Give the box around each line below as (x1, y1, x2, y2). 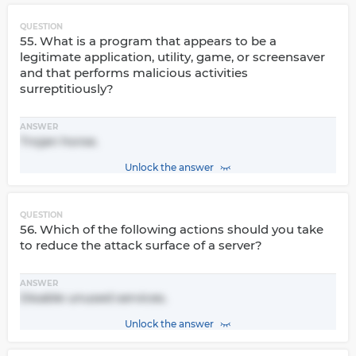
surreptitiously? (20, 81, 114, 96)
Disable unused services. (20, 290, 167, 305)
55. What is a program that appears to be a (20, 33, 277, 48)
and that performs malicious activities (20, 65, 248, 80)
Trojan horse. (20, 133, 98, 149)
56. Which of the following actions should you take (20, 222, 323, 237)
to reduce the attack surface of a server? (20, 238, 262, 253)
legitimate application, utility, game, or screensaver (20, 49, 325, 64)
